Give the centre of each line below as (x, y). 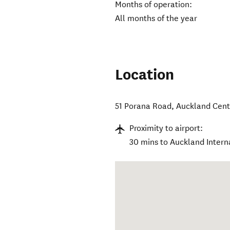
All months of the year (156, 18)
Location (145, 75)
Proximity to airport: (166, 128)
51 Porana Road (143, 106)
